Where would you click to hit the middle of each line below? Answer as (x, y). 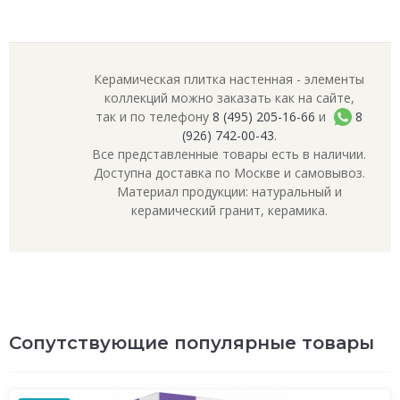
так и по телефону (154, 117)
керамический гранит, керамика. (229, 211)
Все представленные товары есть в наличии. (229, 154)
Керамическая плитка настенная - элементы (229, 79)
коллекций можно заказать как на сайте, (229, 98)
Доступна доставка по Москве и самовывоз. (229, 173)
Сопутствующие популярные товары (192, 343)
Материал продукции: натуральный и (229, 192)
